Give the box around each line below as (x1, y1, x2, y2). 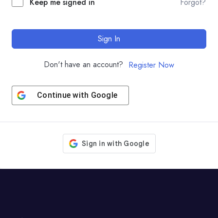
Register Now (128, 59, 174, 71)
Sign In (98, 33, 120, 44)
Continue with (37, 91, 91, 100)
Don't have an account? (43, 59, 128, 70)
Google (91, 91, 117, 100)
